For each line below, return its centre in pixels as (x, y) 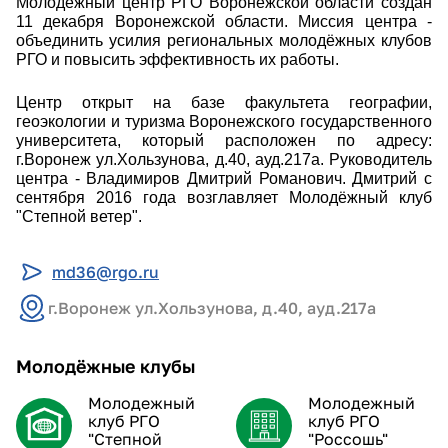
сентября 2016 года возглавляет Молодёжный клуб (224, 197)
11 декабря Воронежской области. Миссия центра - (224, 21)
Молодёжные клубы (105, 365)
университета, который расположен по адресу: (224, 140)
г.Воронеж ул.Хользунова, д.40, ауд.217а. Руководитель (224, 159)
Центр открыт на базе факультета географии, (224, 102)
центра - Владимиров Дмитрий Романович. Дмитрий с (224, 178)
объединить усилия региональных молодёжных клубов (224, 40)
